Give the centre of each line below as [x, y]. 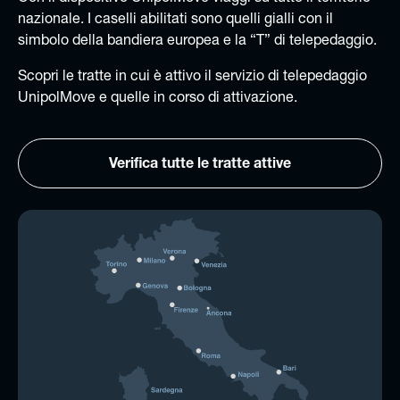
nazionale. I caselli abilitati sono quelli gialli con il [175, 20]
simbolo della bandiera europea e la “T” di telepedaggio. [197, 42]
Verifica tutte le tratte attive [200, 165]
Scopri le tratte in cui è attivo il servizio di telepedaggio [192, 77]
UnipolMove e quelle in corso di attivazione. [158, 99]
